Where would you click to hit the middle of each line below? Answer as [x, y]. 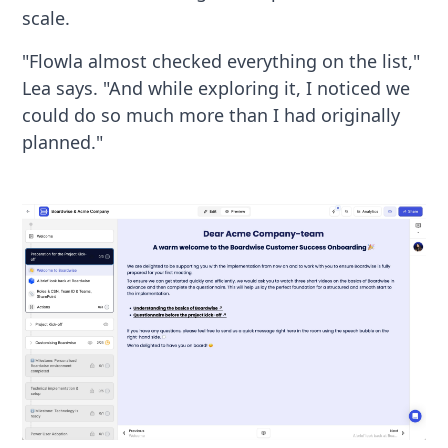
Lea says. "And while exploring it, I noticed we [216, 87]
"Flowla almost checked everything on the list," [221, 60]
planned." [63, 141]
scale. [46, 17]
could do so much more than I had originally [211, 114]
